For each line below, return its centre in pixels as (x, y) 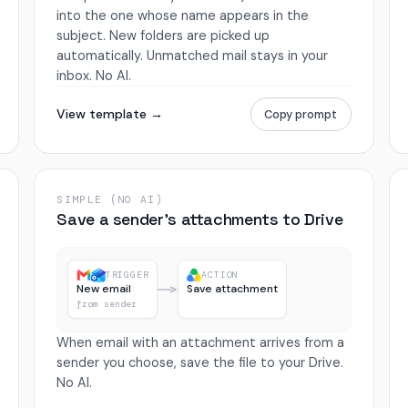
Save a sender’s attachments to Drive (200, 219)
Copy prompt (301, 114)
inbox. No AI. (94, 75)
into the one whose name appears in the (183, 15)
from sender (106, 304)
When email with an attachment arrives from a (201, 342)
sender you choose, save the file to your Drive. (200, 362)
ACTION (220, 275)
